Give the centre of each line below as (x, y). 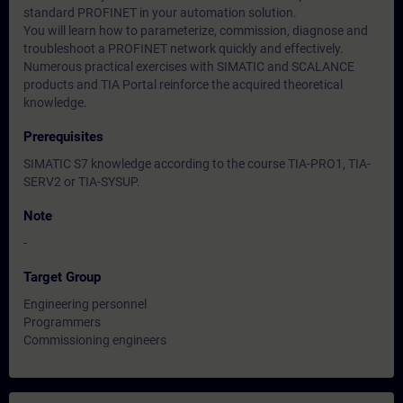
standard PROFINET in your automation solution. (160, 13)
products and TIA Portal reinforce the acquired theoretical (183, 85)
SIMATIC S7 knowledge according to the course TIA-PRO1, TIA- (197, 164)
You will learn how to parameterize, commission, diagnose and (196, 31)
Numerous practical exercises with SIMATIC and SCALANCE (189, 67)
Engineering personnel (85, 304)
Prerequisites (63, 137)
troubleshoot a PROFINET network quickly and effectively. (184, 49)
